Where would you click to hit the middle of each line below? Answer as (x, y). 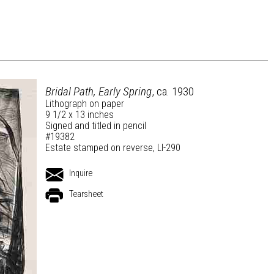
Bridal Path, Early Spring (98, 91)
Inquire (81, 173)
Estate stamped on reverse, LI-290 (113, 148)
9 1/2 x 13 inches (80, 115)
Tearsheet (86, 194)
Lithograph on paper (85, 104)
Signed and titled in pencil (96, 126)
